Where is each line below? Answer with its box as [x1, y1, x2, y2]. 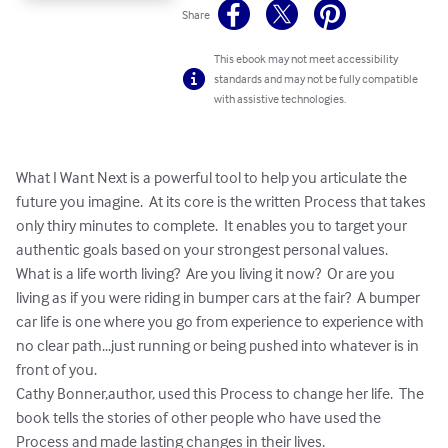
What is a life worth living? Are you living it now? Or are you [16, 263, 398, 284]
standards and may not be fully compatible [214, 71, 419, 87]
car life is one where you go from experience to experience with [16, 311, 427, 332]
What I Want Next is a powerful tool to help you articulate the [16, 167, 410, 188]
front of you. [16, 359, 103, 380]
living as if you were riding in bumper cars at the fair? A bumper [16, 287, 423, 308]
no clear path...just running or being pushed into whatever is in [16, 335, 422, 356]
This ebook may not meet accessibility [214, 51, 399, 67]
